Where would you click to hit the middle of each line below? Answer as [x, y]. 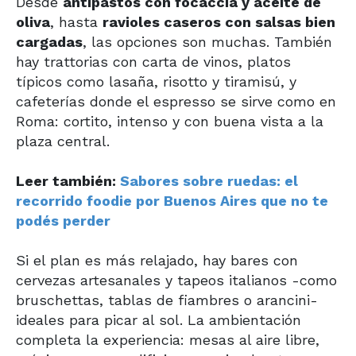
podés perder [63, 220]
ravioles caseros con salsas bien [219, 21]
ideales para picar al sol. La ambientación [159, 319]
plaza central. [63, 141]
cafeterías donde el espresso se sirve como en [176, 101]
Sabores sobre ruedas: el [209, 180]
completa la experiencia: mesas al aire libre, [168, 339]
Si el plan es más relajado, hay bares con [157, 260]
